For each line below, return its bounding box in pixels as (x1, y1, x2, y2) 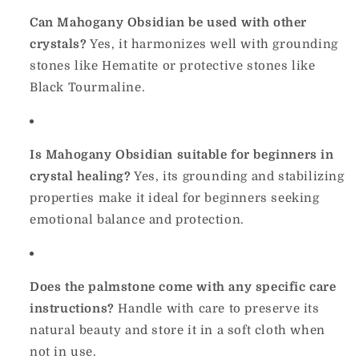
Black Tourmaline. (30, 80, 146, 95)
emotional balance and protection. (30, 212, 244, 227)
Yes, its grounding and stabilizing (131, 169, 345, 184)
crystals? (30, 37, 87, 51)
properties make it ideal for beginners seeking (30, 191, 320, 205)
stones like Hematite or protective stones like (30, 58, 316, 73)
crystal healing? (30, 169, 131, 184)
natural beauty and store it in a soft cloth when (30, 323, 325, 337)
